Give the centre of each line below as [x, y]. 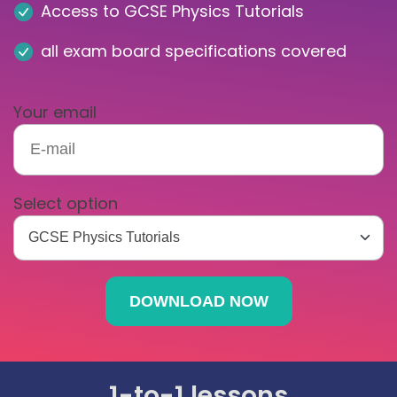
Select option [66, 203]
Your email [55, 112]
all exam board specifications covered [193, 51]
